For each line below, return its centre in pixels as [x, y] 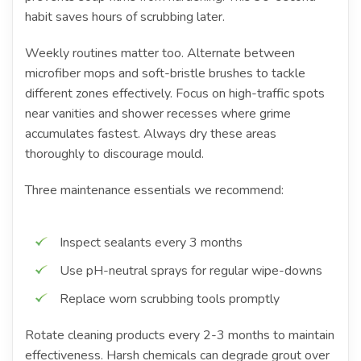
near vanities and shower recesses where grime [158, 113]
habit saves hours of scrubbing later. [125, 17]
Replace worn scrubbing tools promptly [170, 299]
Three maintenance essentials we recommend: [154, 190]
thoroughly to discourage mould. [114, 154]
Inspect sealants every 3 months [151, 242]
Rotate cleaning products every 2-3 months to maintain [180, 335]
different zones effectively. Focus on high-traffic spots [175, 93]
